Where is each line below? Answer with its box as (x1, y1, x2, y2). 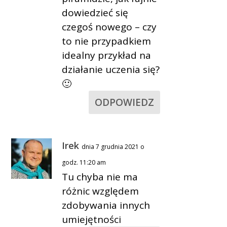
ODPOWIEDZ (94, 95, 154, 109)
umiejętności (62, 212, 122, 226)
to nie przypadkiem (62, 34, 152, 48)
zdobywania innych (62, 198, 150, 212)
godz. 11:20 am (62, 158, 106, 167)
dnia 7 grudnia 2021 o (82, 142, 145, 151)
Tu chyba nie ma (62, 170, 138, 183)
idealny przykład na (62, 48, 152, 62)
